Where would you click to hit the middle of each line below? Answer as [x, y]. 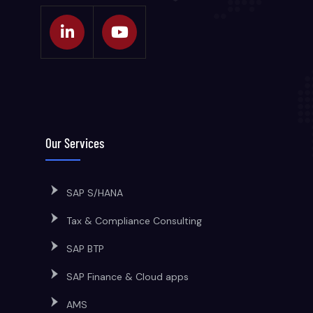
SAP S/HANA [95, 193]
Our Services [75, 143]
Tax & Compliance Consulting [134, 221]
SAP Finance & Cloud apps [128, 277]
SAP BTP [85, 249]
